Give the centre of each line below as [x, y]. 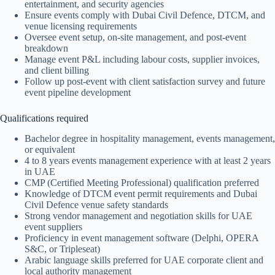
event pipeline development [78, 93]
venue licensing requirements [81, 26]
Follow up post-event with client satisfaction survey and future [145, 82]
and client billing [57, 71]
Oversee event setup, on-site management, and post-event [135, 37]
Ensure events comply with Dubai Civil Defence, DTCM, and [145, 15]
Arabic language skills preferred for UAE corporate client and [144, 260]
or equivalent [50, 150]
